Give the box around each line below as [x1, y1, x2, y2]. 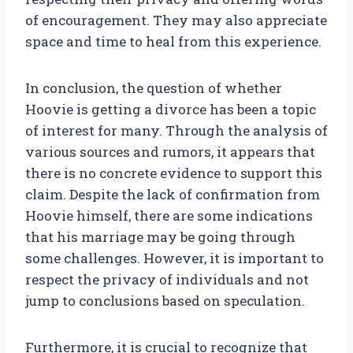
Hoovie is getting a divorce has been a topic [25, 100, 316, 119]
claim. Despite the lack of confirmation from [25, 185, 320, 204]
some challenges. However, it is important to [25, 249, 324, 268]
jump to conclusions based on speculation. [25, 292, 305, 310]
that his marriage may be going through [25, 228, 295, 247]
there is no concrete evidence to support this [25, 164, 322, 183]
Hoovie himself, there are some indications [25, 206, 313, 225]
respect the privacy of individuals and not [25, 270, 309, 289]
